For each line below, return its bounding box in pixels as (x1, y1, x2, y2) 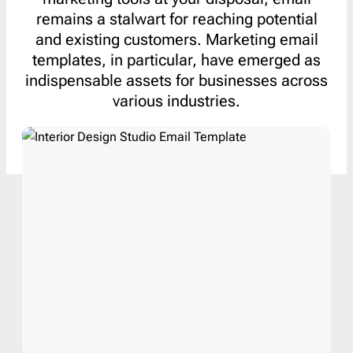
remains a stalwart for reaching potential (35, 9, 318, 28)
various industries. (113, 91, 240, 110)
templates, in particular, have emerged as (32, 50, 321, 69)
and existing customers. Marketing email (35, 29, 318, 49)
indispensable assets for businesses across (25, 70, 328, 90)
